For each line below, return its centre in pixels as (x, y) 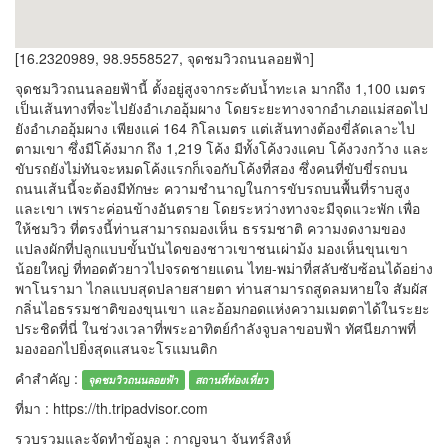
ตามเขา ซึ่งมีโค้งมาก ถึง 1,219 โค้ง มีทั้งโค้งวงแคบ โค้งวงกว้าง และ (222, 148)
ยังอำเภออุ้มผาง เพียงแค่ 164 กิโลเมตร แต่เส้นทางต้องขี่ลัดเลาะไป (215, 128)
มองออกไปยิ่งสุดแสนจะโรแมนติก (118, 348)
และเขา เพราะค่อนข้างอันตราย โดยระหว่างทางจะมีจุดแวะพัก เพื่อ (217, 208)
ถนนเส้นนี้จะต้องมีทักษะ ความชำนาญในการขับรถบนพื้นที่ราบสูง (212, 188)
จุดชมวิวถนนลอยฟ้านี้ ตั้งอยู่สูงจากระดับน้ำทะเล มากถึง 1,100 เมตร (220, 88)
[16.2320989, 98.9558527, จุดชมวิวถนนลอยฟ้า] (164, 58)
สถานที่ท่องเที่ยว (231, 380)
